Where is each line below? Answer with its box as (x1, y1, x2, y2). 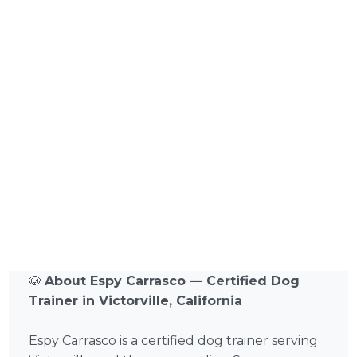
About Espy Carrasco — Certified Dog (45, 273, 300, 289)
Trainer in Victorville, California (29, 293, 243, 309)
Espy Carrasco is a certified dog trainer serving (29, 333, 319, 349)
